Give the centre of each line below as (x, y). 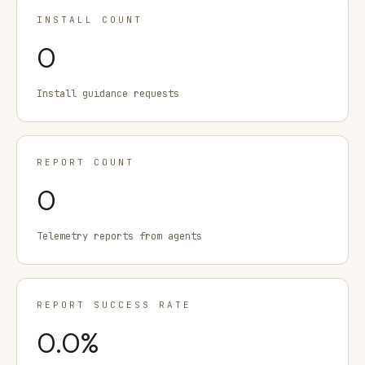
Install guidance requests (108, 94)
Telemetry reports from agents (119, 236)
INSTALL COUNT (90, 20)
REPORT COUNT (86, 162)
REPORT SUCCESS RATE (114, 305)
